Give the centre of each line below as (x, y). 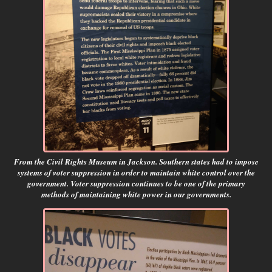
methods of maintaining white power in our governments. (136, 195)
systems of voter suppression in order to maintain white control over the (136, 173)
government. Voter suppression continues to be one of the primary (136, 184)
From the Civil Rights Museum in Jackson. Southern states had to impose (136, 162)
